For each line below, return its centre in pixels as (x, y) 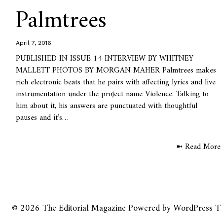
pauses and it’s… (42, 118)
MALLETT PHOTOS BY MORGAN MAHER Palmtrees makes (116, 70)
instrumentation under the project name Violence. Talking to (112, 94)
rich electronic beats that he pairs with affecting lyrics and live (116, 82)
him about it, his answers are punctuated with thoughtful (107, 106)
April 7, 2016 (34, 43)
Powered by (150, 208)
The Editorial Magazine (84, 208)
